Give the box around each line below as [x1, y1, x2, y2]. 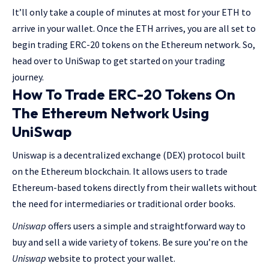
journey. [12, 71, 44, 83]
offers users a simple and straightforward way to [46, 220, 246, 232]
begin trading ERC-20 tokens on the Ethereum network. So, [12, 38, 255, 50]
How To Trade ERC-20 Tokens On [12, 85, 235, 103]
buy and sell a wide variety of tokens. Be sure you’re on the [12, 236, 250, 248]
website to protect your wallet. [46, 252, 175, 264]
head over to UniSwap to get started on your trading [12, 55, 225, 67]
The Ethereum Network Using [12, 104, 209, 122]
